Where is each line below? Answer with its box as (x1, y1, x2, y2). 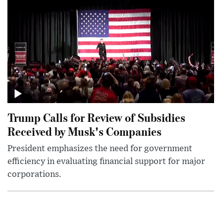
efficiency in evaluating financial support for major (7, 157, 205, 166)
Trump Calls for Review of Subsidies (7, 109, 185, 125)
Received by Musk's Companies (7, 123, 162, 139)
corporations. (7, 169, 61, 179)
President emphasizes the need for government (7, 144, 192, 153)
